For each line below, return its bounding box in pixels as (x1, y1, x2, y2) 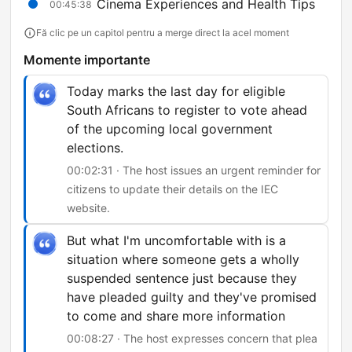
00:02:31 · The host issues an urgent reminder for (67, 163, 321, 178)
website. (67, 201, 110, 215)
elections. (67, 140, 123, 156)
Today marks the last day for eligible (67, 83, 285, 100)
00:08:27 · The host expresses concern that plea (67, 332, 317, 346)
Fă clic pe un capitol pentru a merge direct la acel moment (36, 27, 289, 39)
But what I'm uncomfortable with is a (67, 233, 286, 249)
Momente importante (24, 52, 150, 68)
